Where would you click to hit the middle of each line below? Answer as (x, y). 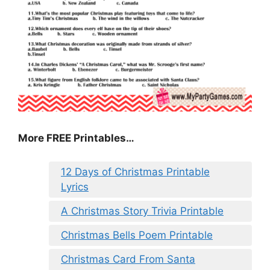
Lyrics (75, 187)
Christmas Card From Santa (128, 259)
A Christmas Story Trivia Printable (142, 211)
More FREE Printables (72, 138)
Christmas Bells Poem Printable (137, 235)
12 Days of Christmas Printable (135, 171)
